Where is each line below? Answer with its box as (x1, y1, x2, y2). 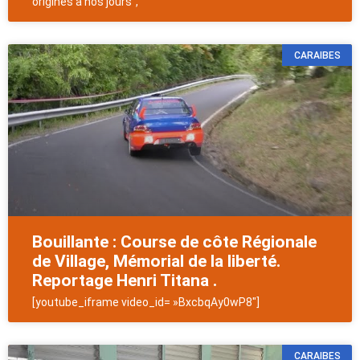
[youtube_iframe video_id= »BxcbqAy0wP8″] (32, 296, 260, 309)
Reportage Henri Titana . (32, 271, 217, 291)
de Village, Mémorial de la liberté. (32, 252, 280, 272)
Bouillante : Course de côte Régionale (32, 232, 317, 252)
